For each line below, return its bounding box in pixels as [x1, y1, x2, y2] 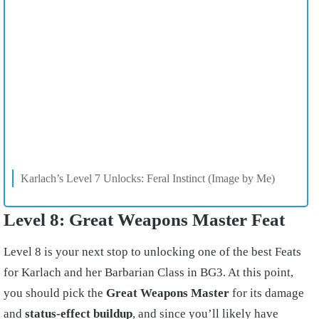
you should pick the [4, 286, 106, 300]
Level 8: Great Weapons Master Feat [4, 210, 285, 230]
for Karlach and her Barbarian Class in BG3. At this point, [4, 265, 293, 279]
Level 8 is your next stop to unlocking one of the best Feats [4, 244, 301, 258]
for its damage [229, 286, 304, 300]
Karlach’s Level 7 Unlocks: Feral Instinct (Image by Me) [21, 172, 275, 185]
